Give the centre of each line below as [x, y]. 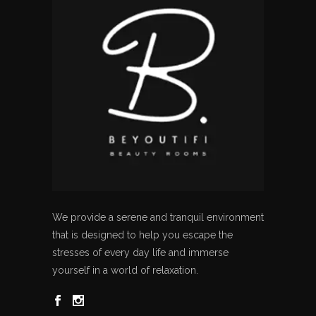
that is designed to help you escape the [142, 235]
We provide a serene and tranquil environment [158, 218]
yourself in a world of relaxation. [125, 271]
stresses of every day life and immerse [140, 253]
